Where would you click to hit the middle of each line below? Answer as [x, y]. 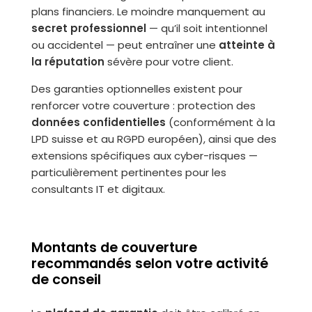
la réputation [68, 62]
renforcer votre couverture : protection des [143, 106]
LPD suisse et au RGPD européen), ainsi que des [154, 139]
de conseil [66, 280]
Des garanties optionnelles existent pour [136, 89]
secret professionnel [88, 28]
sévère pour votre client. [169, 62]
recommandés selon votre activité [149, 264]
